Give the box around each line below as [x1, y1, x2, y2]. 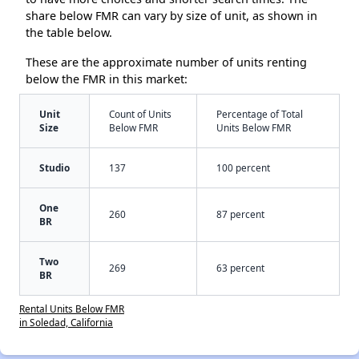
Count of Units [109, 107, 171, 120]
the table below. [26, 24, 112, 40]
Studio [39, 160, 70, 174]
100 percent [216, 160, 270, 174]
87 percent [216, 207, 264, 220]
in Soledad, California [19, 315, 113, 329]
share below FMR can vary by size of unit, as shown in [26, 7, 317, 23]
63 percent [216, 260, 264, 274]
